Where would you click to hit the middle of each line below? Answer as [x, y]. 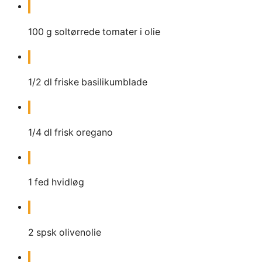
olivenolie [80, 233]
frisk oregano [84, 132]
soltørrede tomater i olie [107, 32]
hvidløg [68, 182]
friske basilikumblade [101, 82]
